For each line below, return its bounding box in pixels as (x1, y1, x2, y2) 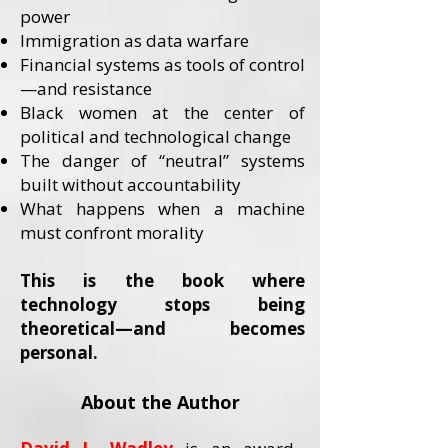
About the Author (80, 390, 240, 414)
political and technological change (20, 125, 291, 148)
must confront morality (20, 221, 204, 244)
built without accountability (20, 173, 241, 196)
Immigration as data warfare (20, 29, 249, 52)
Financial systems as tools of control (20, 53, 305, 76)
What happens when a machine (20, 197, 305, 220)
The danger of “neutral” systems (20, 149, 305, 172)
